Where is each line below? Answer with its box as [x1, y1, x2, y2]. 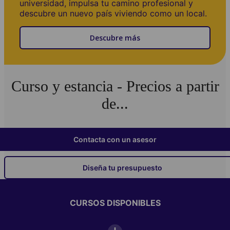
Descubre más [90, 32, 140, 43]
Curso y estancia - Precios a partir [11, 77, 219, 94]
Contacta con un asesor [73, 135, 157, 144]
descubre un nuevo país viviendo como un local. [20, 8, 207, 18]
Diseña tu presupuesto [82, 163, 162, 172]
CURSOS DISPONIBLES [69, 197, 161, 208]
